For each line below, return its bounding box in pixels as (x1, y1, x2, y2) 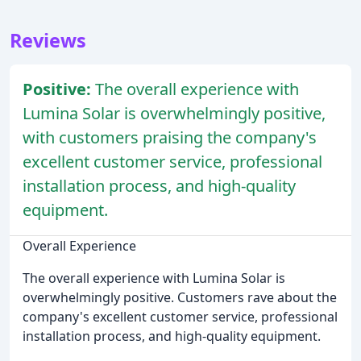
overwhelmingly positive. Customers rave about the (23, 288, 337, 307)
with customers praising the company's (23, 127, 317, 149)
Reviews (10, 27, 86, 54)
